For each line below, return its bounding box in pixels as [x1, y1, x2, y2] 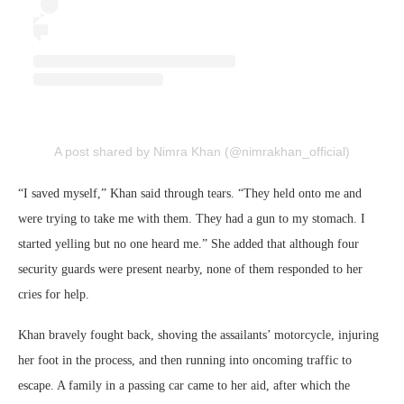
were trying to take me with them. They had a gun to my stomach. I [18, 212, 365, 226]
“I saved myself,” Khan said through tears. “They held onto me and [18, 187, 362, 201]
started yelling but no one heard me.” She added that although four [18, 237, 359, 252]
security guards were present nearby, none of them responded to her [18, 262, 363, 277]
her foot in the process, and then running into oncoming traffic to [18, 353, 352, 368]
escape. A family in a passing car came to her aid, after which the [18, 379, 350, 393]
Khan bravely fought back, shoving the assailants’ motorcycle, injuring [18, 328, 379, 343]
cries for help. [18, 288, 89, 302]
